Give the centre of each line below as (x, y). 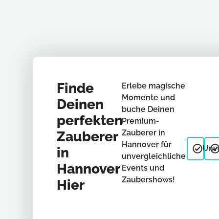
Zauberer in (143, 132)
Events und (143, 168)
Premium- (140, 121)
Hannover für (146, 144)
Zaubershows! (148, 179)
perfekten (89, 120)
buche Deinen (148, 109)
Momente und (148, 97)
